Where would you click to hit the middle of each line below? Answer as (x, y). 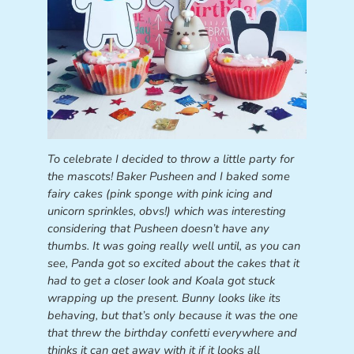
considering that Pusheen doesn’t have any (158, 228)
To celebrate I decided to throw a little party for (170, 158)
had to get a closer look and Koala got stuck (161, 280)
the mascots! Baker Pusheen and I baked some (168, 176)
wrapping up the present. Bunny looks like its (164, 298)
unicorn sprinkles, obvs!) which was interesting (166, 211)
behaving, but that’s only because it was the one (172, 315)
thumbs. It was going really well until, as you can (173, 245)
